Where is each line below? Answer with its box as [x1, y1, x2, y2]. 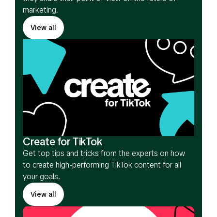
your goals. [23, 171, 60, 182]
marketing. [23, 5, 58, 15]
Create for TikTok [23, 134, 103, 149]
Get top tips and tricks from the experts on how [23, 148, 185, 158]
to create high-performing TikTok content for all [23, 159, 181, 170]
